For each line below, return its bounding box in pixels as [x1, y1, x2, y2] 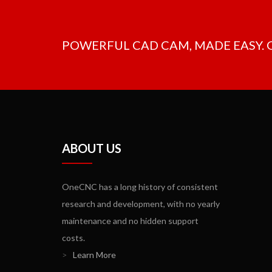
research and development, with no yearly [62, 198, 220, 209]
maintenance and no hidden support [62, 215, 199, 226]
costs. [62, 232, 85, 243]
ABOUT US [62, 140, 121, 155]
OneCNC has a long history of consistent [62, 181, 218, 192]
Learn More [73, 249, 116, 260]
